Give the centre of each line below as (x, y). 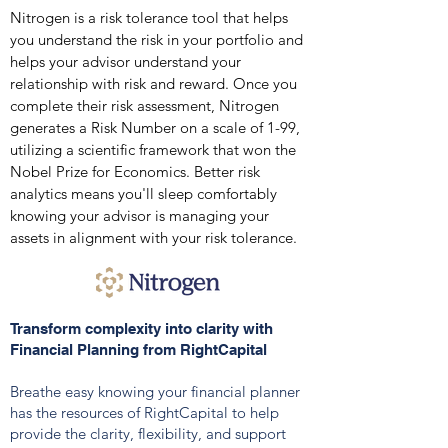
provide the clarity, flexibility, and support (148, 433)
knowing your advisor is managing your (139, 215)
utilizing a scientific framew (99, 149)
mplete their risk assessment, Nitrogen (152, 105)
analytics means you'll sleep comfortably (143, 193)
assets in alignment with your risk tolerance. (153, 237)
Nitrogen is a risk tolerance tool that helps (149, 17)
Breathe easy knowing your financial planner (155, 391)
